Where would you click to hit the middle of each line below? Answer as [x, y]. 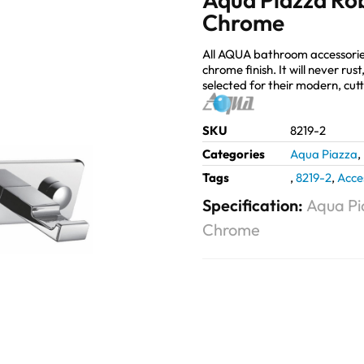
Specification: [254, 205]
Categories [234, 154]
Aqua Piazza [324, 154]
